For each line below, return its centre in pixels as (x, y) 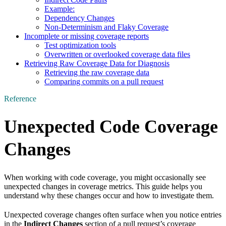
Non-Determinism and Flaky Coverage (106, 27)
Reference (20, 98)
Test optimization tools (80, 45)
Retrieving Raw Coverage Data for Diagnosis (97, 63)
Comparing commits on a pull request (104, 81)
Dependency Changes (79, 18)
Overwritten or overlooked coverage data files (117, 54)
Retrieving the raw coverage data (97, 72)
